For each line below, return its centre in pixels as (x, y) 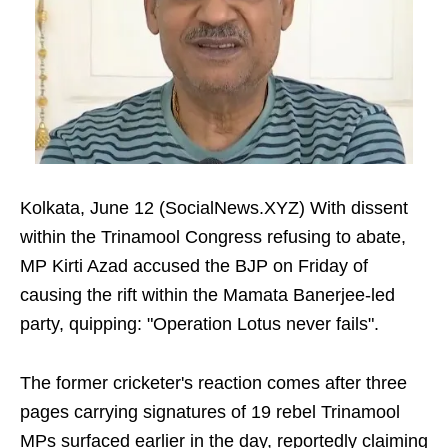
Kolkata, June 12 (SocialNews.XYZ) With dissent (214, 208)
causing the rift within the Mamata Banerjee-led (207, 295)
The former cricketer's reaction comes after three (213, 383)
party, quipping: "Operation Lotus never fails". (199, 324)
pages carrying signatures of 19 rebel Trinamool (210, 412)
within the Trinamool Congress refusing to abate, (213, 237)
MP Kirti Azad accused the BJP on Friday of (194, 266)
